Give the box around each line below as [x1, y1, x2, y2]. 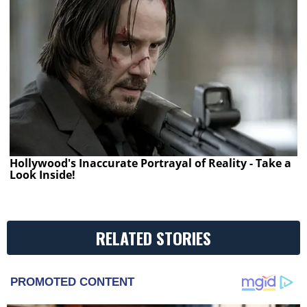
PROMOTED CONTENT [10, 275, 134, 289]
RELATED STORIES [96, 225, 211, 251]
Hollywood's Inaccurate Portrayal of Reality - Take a [10, 156, 292, 171]
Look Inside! [10, 167, 76, 183]
